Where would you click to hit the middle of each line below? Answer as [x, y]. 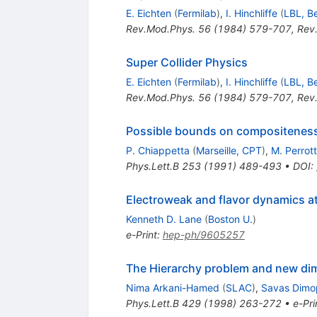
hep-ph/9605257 [203, 235]
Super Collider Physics [186, 63]
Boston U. [230, 219]
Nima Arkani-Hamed [172, 288]
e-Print [141, 235]
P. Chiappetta [157, 151]
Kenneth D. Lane [163, 219]
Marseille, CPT [229, 151]
